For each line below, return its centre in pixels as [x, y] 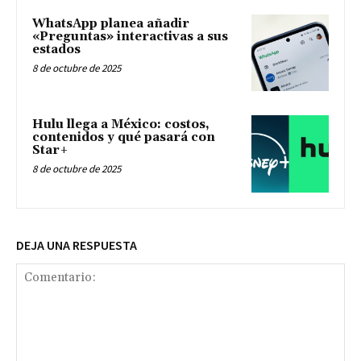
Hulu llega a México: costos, [121, 125]
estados [56, 49]
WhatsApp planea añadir [111, 23]
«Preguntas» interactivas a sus [130, 36]
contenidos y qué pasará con [124, 138]
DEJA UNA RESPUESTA [77, 245]
